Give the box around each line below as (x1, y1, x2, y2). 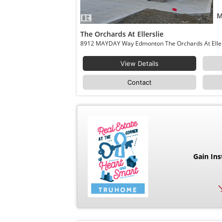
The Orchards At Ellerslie (80, 29, 164, 39)
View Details (120, 59, 159, 67)
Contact (127, 78, 152, 86)
